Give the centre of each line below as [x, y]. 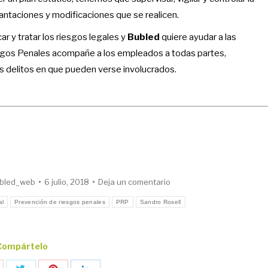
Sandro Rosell [160, 202]
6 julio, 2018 [66, 182]
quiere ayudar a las [198, 37]
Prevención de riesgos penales [60, 202]
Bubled [144, 37]
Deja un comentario [134, 182]
